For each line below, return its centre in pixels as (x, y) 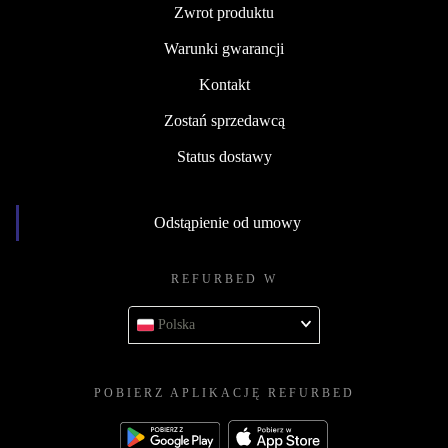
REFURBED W (224, 279)
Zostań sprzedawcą (224, 121)
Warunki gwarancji (224, 49)
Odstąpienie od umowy (227, 223)
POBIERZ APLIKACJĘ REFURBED (224, 393)
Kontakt (224, 85)
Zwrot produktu (224, 13)
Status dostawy (224, 157)
